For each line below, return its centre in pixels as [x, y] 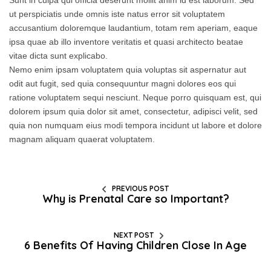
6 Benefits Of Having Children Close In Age [135, 246]
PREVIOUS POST [140, 189]
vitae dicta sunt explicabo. [58, 56]
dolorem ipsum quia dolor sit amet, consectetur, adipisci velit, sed [133, 112]
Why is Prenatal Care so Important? [135, 199]
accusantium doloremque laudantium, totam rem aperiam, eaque [133, 28]
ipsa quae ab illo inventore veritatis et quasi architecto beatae [126, 42]
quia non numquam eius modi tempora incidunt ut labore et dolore [135, 126]
